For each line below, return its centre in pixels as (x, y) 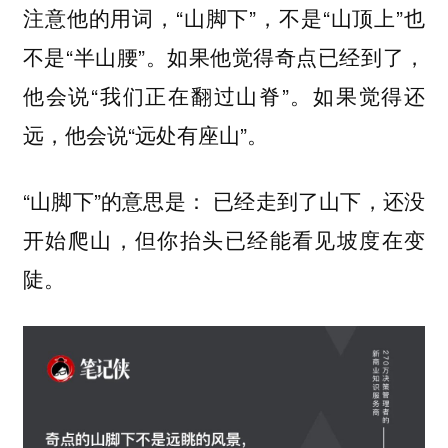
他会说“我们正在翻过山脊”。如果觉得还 (224, 94)
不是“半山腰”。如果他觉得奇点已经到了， (224, 55)
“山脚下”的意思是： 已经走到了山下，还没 (224, 200)
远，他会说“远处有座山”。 (145, 133)
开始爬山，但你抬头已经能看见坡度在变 (224, 239)
